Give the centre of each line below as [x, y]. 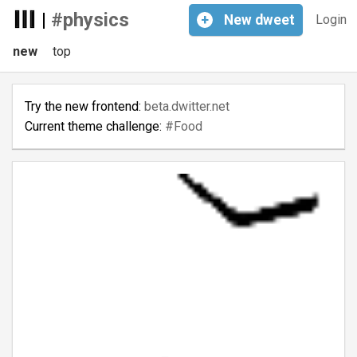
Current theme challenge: [95, 126]
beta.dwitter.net [186, 106]
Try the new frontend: [84, 106]
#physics [90, 20]
